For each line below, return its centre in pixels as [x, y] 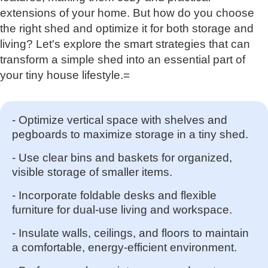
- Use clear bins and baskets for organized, [122, 157]
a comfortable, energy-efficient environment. [124, 247]
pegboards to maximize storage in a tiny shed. [130, 134]
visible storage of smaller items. [92, 172]
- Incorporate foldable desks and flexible [114, 195]
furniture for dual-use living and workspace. [122, 209]
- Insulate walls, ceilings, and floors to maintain [130, 233]
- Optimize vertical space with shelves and [120, 120]
